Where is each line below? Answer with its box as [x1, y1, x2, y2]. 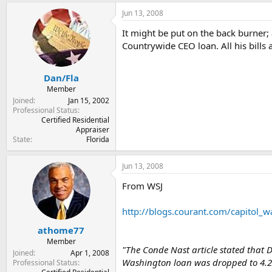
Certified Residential [41, 114, 109, 125]
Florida [86, 134, 109, 144]
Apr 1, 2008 [70, 248, 109, 258]
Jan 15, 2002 [68, 95, 109, 106]
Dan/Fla [43, 71, 79, 84]
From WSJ [122, 179, 163, 192]
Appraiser [76, 124, 109, 135]
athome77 [38, 224, 84, 236]
